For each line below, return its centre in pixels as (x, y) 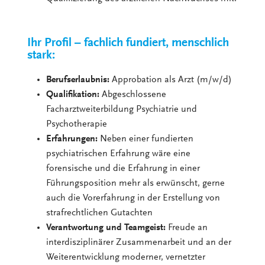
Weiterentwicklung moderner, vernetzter (126, 257)
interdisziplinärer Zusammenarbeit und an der (139, 242)
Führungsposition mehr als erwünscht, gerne (136, 183)
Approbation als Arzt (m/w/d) (171, 80)
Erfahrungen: (72, 139)
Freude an (187, 227)
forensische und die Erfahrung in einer (123, 168)
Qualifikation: (73, 94)
